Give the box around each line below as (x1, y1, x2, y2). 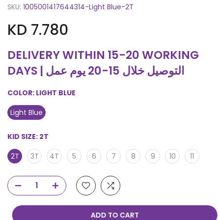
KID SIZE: (7, 131, 39, 141)
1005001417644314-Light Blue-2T (23, 1, 134, 12)
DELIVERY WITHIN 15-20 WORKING (7, 47, 199, 63)
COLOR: (7, 87, 36, 98)
